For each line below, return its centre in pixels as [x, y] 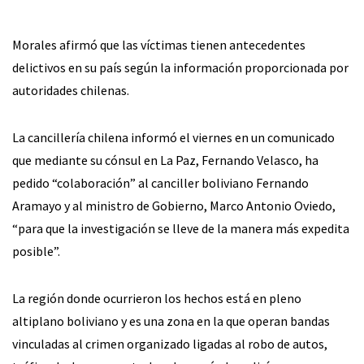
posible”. [36, 251]
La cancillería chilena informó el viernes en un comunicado [173, 137]
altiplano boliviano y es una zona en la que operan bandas [171, 321]
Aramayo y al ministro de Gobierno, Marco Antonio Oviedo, [174, 206]
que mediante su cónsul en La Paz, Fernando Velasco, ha [165, 160]
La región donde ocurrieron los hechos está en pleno [157, 298]
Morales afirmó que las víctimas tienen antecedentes [159, 45]
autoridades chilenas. [71, 90]
